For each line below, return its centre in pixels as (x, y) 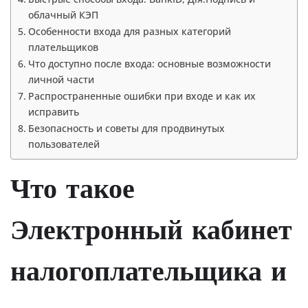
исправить (53, 112)
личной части (61, 80)
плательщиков (63, 47)
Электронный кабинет (151, 233)
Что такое (73, 191)
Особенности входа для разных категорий (129, 32)
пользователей (64, 144)
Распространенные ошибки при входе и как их (142, 96)
